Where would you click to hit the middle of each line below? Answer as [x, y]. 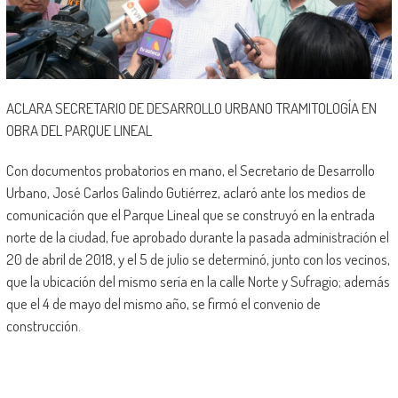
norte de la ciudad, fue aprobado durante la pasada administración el [197, 237]
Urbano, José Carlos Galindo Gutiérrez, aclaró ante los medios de [186, 193]
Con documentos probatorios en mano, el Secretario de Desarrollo [190, 171]
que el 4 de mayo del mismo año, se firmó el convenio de [163, 304]
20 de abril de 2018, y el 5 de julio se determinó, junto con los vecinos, [198, 259]
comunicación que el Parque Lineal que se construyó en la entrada [190, 215]
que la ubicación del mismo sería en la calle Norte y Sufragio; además [198, 282]
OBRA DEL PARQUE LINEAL [79, 131]
